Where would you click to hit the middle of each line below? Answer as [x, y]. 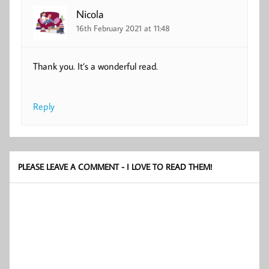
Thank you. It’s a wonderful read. [96, 66]
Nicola [90, 14]
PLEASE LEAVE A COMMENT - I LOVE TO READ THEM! [115, 166]
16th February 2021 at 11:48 [123, 28]
